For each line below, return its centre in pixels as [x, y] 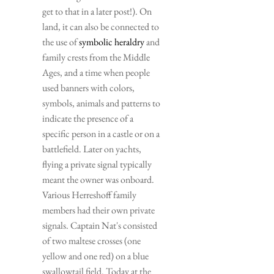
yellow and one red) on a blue [95, 256]
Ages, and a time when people [96, 73]
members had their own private [98, 210]
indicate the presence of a [88, 119]
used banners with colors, [88, 88]
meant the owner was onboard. [98, 180]
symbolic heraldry [112, 42]
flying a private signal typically [97, 165]
